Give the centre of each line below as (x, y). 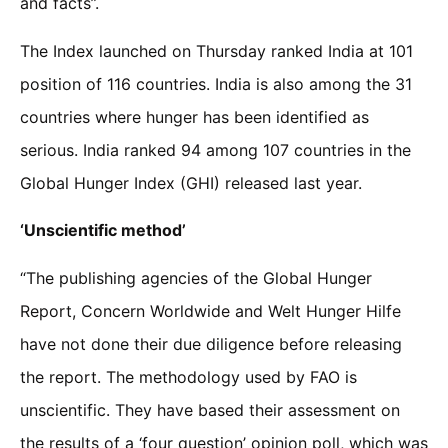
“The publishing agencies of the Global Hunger (196, 277)
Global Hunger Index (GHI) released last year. (191, 182)
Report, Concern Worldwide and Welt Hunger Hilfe (210, 310)
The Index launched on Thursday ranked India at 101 (216, 50)
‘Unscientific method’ (103, 230)
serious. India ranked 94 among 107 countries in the (215, 149)
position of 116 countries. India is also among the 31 (216, 83)
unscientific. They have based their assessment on (210, 409)
